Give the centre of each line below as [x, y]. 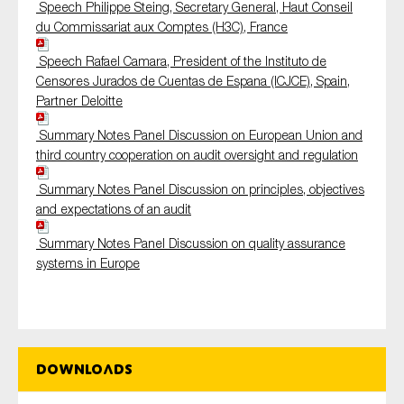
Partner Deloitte [79, 101]
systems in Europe [88, 263]
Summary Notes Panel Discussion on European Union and [199, 135]
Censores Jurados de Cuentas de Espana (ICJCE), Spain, [193, 81]
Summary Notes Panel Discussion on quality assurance [191, 243]
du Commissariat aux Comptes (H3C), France [162, 27]
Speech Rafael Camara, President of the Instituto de [181, 61]
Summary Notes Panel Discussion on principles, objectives [200, 189]
